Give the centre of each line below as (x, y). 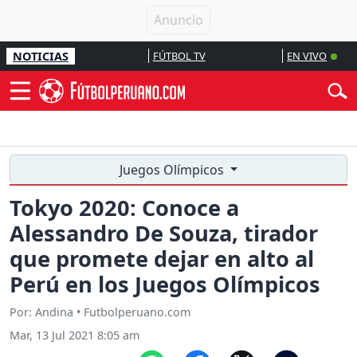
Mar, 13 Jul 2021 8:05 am (75, 335)
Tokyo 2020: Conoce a (124, 208)
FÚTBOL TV (179, 56)
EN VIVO (307, 56)
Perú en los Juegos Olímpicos (165, 284)
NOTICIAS (41, 56)
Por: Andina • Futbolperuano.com (100, 312)
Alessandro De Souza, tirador (164, 233)
